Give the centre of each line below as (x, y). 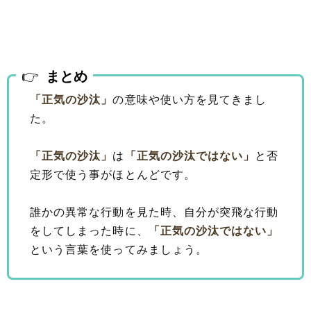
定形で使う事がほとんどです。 (113, 174)
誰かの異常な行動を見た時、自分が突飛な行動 (154, 212)
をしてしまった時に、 (89, 230)
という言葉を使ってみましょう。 (119, 249)
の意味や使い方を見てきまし (190, 99)
